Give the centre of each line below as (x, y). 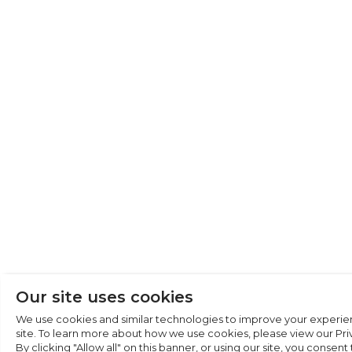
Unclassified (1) (268, 257)
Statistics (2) (260, 206)
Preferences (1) (266, 181)
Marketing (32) (264, 231)
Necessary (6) (262, 156)
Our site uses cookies (104, 297)
